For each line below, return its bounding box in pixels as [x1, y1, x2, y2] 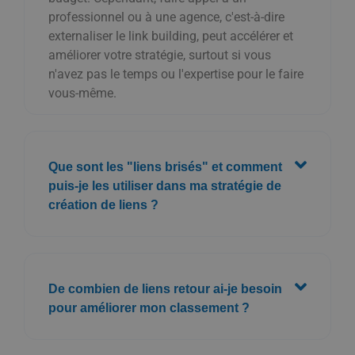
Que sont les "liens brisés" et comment [48, 159, 282, 174]
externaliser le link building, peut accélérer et [48, 28, 293, 44]
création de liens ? [48, 197, 158, 212]
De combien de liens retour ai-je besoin [48, 281, 282, 296]
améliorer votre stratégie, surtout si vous [48, 47, 271, 63]
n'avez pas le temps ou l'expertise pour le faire [48, 66, 303, 82]
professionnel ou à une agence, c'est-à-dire [48, 9, 284, 25]
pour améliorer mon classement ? [48, 300, 250, 315]
